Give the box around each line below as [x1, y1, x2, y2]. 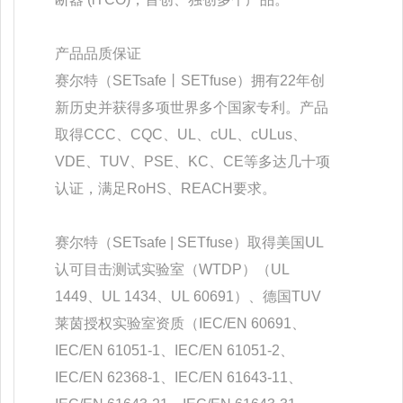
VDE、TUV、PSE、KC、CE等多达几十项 [55, 153, 330, 169]
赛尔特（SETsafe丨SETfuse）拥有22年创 [55, 72, 325, 88]
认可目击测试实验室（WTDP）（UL [55, 261, 290, 277]
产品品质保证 [55, 45, 141, 61]
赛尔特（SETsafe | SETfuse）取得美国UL [55, 234, 324, 250]
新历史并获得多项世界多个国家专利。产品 [55, 99, 328, 115]
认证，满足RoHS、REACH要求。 [55, 180, 276, 196]
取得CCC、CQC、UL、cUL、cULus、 [55, 126, 307, 142]
